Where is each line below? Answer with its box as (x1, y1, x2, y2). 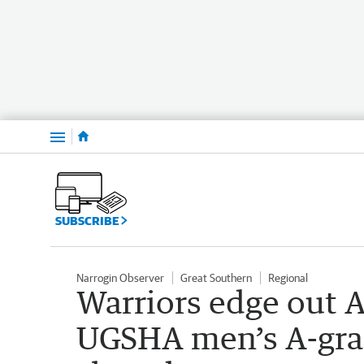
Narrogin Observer (76, 271, 164, 284)
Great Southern (180, 271, 252, 284)
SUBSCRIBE (55, 213, 121, 227)
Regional (268, 271, 308, 284)
